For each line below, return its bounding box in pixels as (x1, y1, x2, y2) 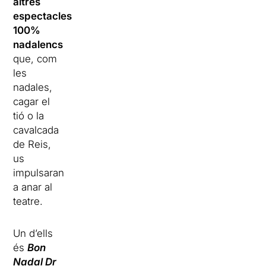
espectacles (13, 9, 72, 22)
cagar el (13, 95, 50, 107)
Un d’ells (13, 227, 53, 239)
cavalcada (13, 123, 59, 136)
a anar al (13, 180, 53, 193)
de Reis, (13, 138, 52, 150)
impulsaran (13, 166, 65, 179)
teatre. (13, 195, 43, 207)
